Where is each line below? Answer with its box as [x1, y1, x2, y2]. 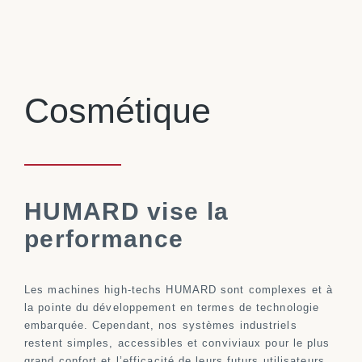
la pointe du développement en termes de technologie [24, 301, 320, 314]
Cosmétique [24, 91, 211, 131]
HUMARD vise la [24, 198, 229, 225]
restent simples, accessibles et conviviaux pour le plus [24, 337, 330, 350]
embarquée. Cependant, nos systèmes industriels [24, 319, 297, 332]
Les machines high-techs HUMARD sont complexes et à [24, 284, 334, 297]
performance [24, 225, 192, 253]
